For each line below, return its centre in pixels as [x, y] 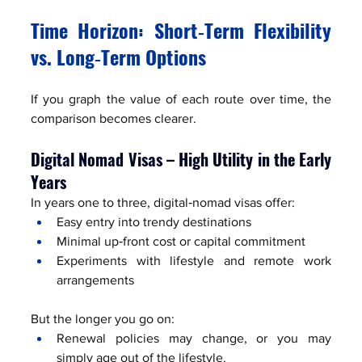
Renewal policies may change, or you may [194, 338]
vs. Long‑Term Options [118, 56]
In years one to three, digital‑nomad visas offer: [163, 202]
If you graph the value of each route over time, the [181, 99]
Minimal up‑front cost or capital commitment [181, 241]
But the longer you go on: [103, 318]
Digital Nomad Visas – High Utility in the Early [181, 159]
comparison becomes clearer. [114, 118]
